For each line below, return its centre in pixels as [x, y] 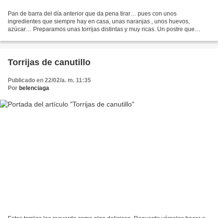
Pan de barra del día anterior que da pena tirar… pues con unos [92, 14]
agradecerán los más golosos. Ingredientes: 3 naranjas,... [83, 37]
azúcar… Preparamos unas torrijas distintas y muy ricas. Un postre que [101, 29]
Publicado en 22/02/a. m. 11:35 [49, 81]
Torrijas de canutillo [49, 63]
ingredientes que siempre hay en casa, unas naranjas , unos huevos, [99, 22]
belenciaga [34, 88]
